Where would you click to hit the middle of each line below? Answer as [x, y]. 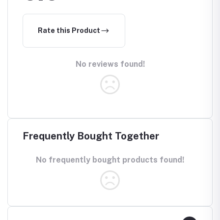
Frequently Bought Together [91, 136]
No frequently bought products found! [110, 160]
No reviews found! [110, 64]
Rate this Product [69, 30]
